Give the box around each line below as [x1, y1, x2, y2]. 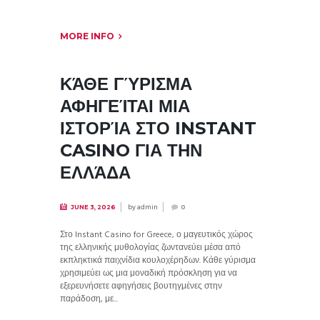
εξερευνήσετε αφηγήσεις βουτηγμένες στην [60, 279, 222, 294]
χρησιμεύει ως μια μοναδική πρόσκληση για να [60, 266, 237, 281]
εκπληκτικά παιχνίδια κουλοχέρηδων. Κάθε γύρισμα [60, 254, 256, 269]
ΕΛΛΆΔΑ [60, 161, 131, 183]
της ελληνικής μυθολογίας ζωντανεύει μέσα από [60, 241, 241, 256]
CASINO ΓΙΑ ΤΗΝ [60, 139, 202, 161]
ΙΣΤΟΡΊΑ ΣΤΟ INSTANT [60, 117, 256, 139]
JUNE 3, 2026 [70, 204, 116, 211]
